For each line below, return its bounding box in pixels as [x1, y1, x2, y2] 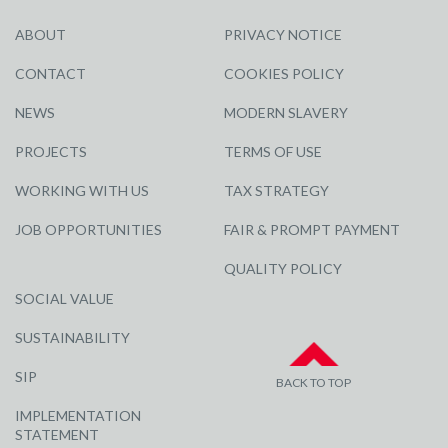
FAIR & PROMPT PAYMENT [224, 221, 400, 239]
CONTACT [15, 65, 86, 83]
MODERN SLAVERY [224, 104, 348, 122]
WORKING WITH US [15, 182, 149, 200]
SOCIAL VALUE [15, 290, 114, 308]
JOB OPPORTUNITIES [15, 221, 162, 239]
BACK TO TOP [276, 375, 351, 391]
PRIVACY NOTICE [224, 26, 342, 44]
